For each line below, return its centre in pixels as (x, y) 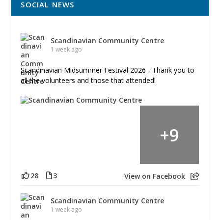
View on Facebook (154, 176)
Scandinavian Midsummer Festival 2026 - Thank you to (108, 70)
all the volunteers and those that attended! (88, 80)
